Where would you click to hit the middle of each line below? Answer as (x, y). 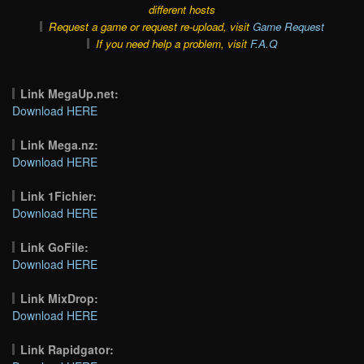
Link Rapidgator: (67, 349)
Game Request (288, 26)
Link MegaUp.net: (70, 93)
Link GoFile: (55, 247)
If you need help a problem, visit (173, 43)
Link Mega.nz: (60, 144)
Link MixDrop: (60, 298)
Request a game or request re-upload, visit (150, 26)
